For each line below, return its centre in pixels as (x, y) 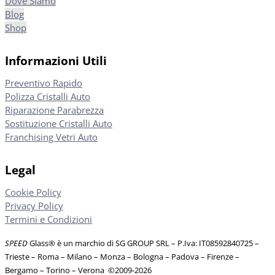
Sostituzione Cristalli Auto (59, 124)
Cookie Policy (33, 192)
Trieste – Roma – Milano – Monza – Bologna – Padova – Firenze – (122, 257)
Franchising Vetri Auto (51, 137)
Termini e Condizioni (48, 219)
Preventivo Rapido (44, 83)
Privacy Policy (34, 206)
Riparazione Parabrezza (54, 110)
